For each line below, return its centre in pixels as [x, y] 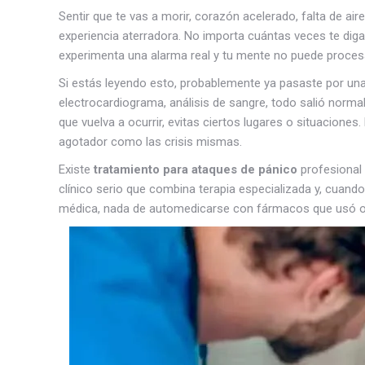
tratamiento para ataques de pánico [196, 169]
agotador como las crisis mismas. [150, 142]
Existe [76, 169]
